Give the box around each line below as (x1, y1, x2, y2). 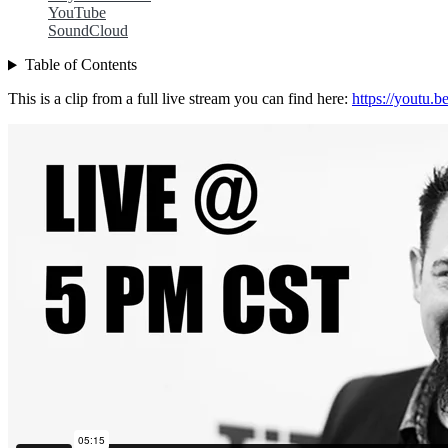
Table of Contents (24, 56, 137, 74)
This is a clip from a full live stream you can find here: (8, 90, 352, 108)
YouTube (48, 4, 106, 22)
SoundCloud (48, 22, 128, 40)
